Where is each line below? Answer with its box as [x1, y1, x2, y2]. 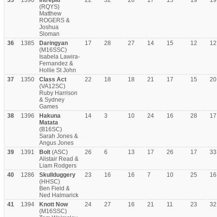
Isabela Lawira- [39, 53, 80, 60]
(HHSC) [39, 178, 60, 185]
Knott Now [39, 201, 68, 208]
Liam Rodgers [39, 162, 77, 169]
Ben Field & [39, 185, 70, 192]
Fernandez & [39, 60, 73, 67]
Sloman [39, 31, 60, 37]
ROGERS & [39, 17, 70, 24]
